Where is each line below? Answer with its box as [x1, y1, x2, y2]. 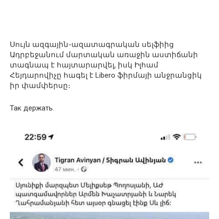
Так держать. [10, 104, 54, 113]
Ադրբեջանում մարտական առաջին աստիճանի [10, 50, 198, 60]
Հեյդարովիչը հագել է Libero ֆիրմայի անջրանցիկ [10, 71, 202, 80]
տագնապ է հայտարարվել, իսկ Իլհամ [10, 61, 158, 70]
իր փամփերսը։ [10, 81, 70, 90]
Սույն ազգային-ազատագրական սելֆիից [10, 40, 174, 49]
